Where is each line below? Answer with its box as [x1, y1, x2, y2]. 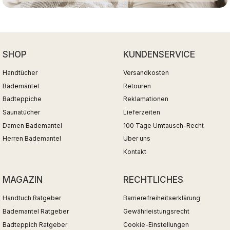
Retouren [123, 82, 151, 90]
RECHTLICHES [123, 174, 183, 185]
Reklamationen [123, 95, 168, 103]
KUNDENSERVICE [123, 49, 195, 60]
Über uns [123, 135, 150, 143]
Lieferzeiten [123, 108, 160, 117]
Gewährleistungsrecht [123, 207, 189, 216]
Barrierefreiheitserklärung [123, 194, 200, 202]
